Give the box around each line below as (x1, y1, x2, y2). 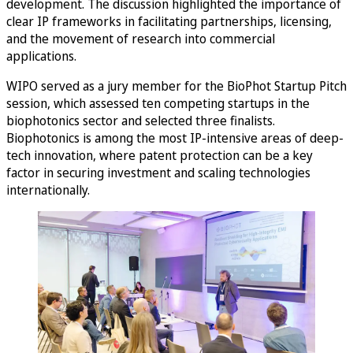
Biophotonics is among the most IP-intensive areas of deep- (6, 129, 344, 147)
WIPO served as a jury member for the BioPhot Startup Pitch (6, 77, 347, 95)
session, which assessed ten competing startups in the (6, 95, 310, 112)
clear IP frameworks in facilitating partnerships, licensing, (6, 13, 332, 30)
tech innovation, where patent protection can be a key (6, 147, 313, 164)
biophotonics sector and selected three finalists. (6, 112, 275, 129)
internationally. (6, 181, 90, 199)
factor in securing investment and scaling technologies (6, 164, 310, 181)
